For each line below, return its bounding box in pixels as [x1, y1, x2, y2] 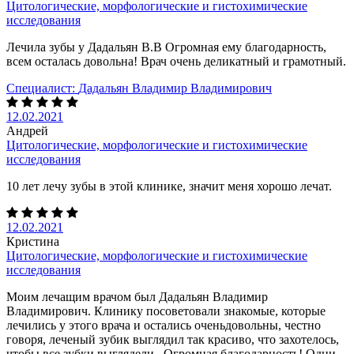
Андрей [6, 123, 48, 137]
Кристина [6, 234, 59, 248]
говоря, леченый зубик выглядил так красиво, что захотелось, [6, 332, 339, 346]
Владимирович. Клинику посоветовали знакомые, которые [6, 303, 326, 318]
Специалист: [6, 81, 75, 95]
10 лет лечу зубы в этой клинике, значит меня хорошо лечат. [6, 179, 332, 193]
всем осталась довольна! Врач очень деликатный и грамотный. [6, 54, 346, 68]
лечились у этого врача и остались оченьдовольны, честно [6, 318, 321, 332]
